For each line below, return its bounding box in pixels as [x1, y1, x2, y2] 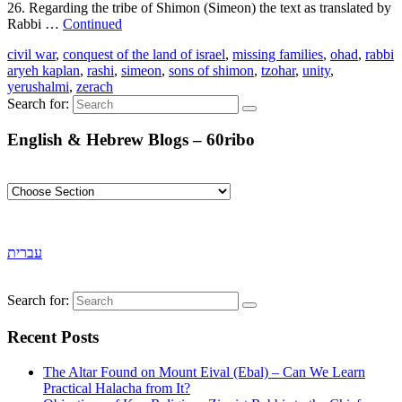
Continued [63, 15, 122, 31]
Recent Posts [7, 327, 99, 346]
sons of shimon [169, 62, 254, 78]
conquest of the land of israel [63, 46, 225, 62]
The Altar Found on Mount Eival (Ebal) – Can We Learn [43, 363, 365, 380]
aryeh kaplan [7, 62, 80, 78]
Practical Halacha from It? [43, 380, 190, 396]
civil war [7, 46, 56, 62]
